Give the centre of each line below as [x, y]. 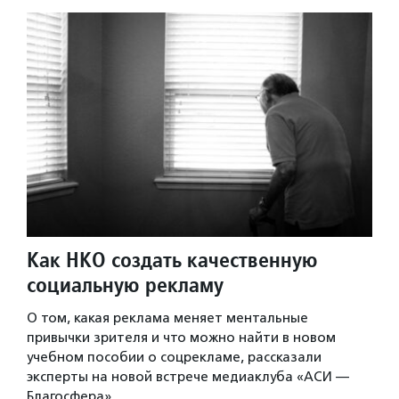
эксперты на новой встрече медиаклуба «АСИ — [188, 377]
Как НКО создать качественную [172, 260]
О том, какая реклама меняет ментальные [167, 318]
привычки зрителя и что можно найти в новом [181, 338]
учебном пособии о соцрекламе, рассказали [174, 358]
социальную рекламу [125, 285]
